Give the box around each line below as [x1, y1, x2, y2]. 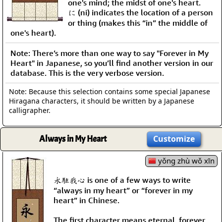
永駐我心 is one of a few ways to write [54, 174, 191, 185]
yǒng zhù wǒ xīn [156, 155, 215, 166]
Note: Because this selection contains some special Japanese [9, 86, 210, 96]
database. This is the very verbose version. [10, 67, 164, 78]
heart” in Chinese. [54, 195, 119, 205]
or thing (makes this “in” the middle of [68, 17, 208, 28]
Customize [153, 133, 195, 144]
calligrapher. [9, 105, 51, 115]
